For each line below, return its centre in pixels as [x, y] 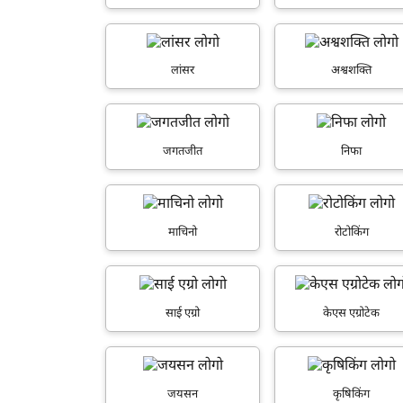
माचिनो [183, 232]
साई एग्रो [183, 313]
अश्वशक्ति [352, 71]
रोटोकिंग [351, 232]
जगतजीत [183, 152]
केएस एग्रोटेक [352, 313]
